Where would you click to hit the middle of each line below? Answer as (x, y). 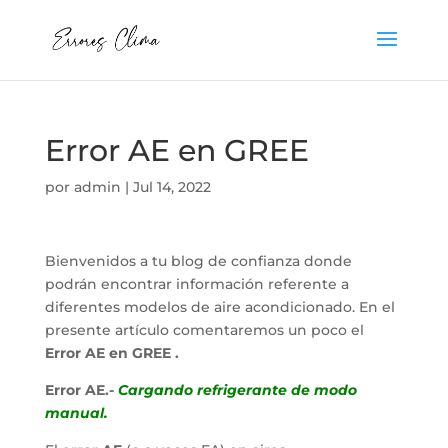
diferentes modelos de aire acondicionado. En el (219, 307)
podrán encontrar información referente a (196, 284)
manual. (76, 413)
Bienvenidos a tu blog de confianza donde (198, 261)
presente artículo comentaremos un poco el (206, 330)
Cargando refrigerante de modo (235, 390)
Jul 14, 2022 (171, 187)
